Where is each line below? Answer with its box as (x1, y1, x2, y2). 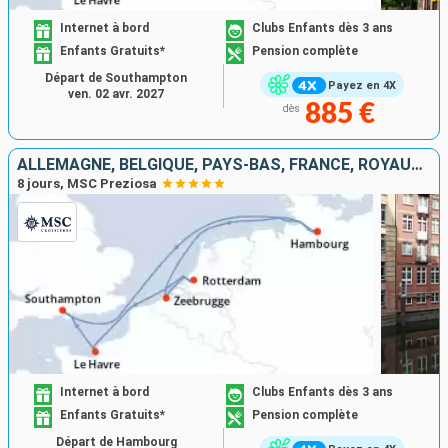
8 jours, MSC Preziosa (17, 176, 157, 192)
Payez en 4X (327, 78, 396, 92)
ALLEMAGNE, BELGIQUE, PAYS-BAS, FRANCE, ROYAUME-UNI (411, 155, 423, 175)
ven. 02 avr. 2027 (68, 87, 164, 102)
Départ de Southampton (45, 71, 187, 86)
